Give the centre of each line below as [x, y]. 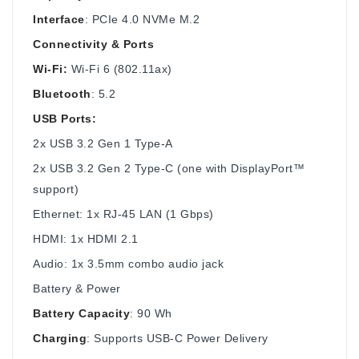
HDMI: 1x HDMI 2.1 [86, 238]
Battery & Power [77, 288]
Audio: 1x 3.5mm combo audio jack [128, 263]
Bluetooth [62, 93]
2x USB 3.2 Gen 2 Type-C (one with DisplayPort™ [169, 168]
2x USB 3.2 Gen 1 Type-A [103, 143]
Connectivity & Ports [93, 44]
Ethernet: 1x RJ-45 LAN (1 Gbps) [123, 214]
